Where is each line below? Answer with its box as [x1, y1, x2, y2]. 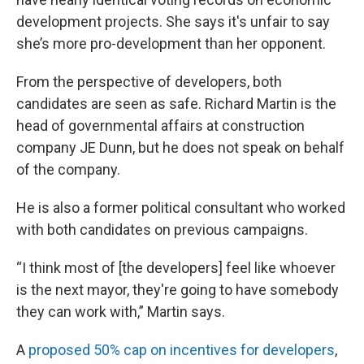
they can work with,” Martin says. [16, 302, 225, 320]
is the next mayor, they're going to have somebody [16, 280, 339, 298]
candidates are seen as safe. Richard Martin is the [16, 94, 336, 112]
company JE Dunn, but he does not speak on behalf [16, 138, 344, 156]
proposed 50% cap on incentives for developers [28, 340, 335, 358]
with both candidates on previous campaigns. [16, 220, 308, 238]
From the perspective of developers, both [16, 72, 282, 90]
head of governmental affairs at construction [16, 116, 305, 134]
